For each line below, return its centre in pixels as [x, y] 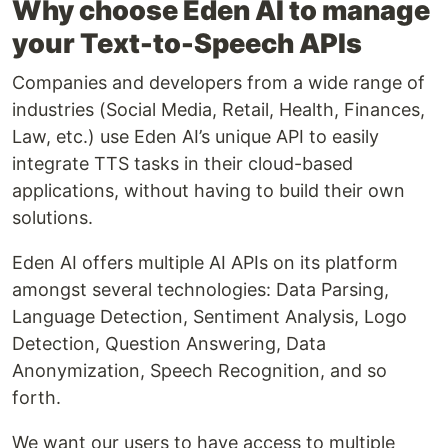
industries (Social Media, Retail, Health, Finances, [218, 110]
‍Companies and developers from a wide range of [218, 83]
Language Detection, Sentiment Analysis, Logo [209, 317]
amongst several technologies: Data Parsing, [200, 290]
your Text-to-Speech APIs [187, 44]
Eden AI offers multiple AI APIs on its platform [205, 263]
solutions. [52, 218]
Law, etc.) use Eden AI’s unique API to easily [195, 137]
